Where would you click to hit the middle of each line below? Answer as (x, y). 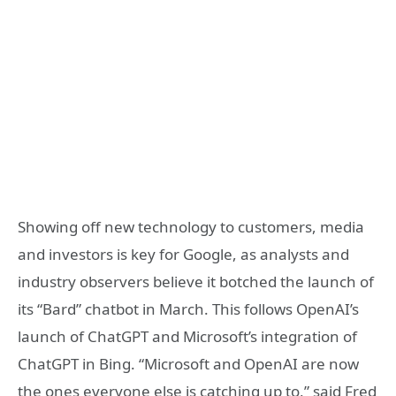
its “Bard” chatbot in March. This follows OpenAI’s (188, 308)
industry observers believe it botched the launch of (196, 281)
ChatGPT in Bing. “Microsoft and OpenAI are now (188, 363)
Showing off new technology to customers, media (191, 226)
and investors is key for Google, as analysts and (183, 254)
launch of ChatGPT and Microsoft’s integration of (187, 336)
